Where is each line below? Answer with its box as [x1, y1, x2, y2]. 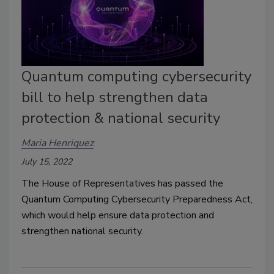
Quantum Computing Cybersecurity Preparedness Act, [21, 193, 253, 207]
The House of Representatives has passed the [21, 177, 223, 191]
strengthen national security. [21, 224, 146, 239]
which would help [21, 209, 98, 223]
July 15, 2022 [21, 156, 72, 168]
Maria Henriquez [21, 136, 94, 150]
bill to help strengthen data [21, 87, 208, 108]
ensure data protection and [98, 209, 214, 223]
